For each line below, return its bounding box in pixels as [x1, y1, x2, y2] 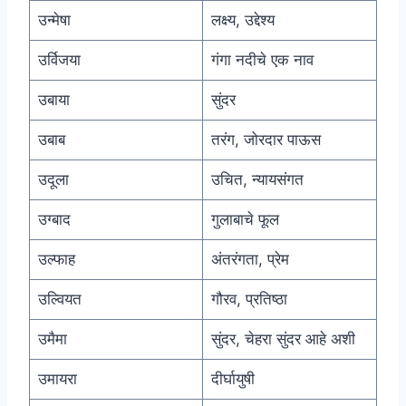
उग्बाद [37, 210, 71, 229]
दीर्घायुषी [210, 370, 255, 389]
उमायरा [37, 370, 77, 389]
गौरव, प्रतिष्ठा [210, 290, 287, 309]
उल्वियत [37, 290, 82, 309]
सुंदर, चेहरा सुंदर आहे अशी [210, 330, 355, 349]
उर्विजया [37, 51, 81, 70]
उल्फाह [37, 250, 75, 269]
